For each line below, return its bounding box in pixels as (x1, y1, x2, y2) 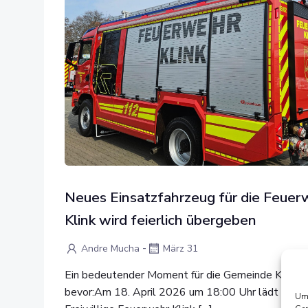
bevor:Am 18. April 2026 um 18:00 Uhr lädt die (65, 284, 296, 300)
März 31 (163, 242, 198, 255)
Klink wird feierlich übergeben (65, 210, 256, 230)
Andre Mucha (81, 242, 140, 255)
